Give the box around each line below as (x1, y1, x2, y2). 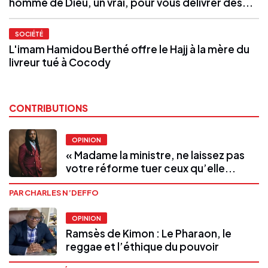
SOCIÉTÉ (15, 29, 43, 38)
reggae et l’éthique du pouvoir (66, 240, 219, 254)
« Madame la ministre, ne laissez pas (66, 148, 245, 162)
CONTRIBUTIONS (9, 102, 88, 114)
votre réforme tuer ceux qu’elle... (66, 162, 236, 175)
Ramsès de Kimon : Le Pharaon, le (66, 227, 232, 240)
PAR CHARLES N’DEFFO (9, 187, 99, 197)
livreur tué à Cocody (9, 55, 111, 69)
